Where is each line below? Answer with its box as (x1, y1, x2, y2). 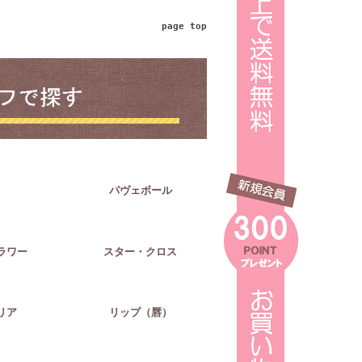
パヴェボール (108, 184, 172, 196)
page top (162, 21, 207, 32)
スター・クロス (103, 245, 178, 258)
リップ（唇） (108, 306, 172, 319)
